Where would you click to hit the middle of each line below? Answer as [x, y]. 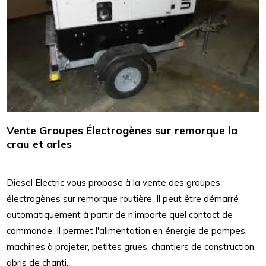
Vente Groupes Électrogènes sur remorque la [122, 131]
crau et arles [39, 144]
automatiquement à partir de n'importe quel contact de [120, 215]
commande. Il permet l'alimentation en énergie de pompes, [127, 231]
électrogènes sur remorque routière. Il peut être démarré [123, 199]
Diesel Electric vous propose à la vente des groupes [114, 183]
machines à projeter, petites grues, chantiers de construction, [132, 247]
